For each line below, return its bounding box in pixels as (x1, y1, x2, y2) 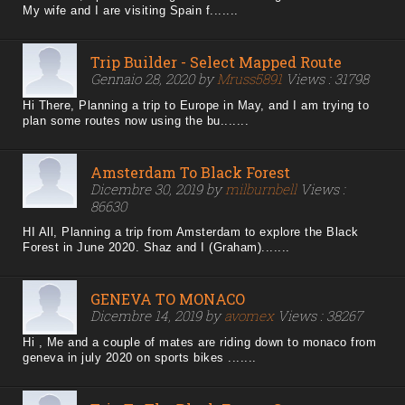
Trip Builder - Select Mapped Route (90, 52, 342, 72)
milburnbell (225, 180, 297, 199)
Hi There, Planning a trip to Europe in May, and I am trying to (23, 99, 369, 113)
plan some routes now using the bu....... (23, 114, 249, 128)
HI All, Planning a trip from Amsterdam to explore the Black (23, 225, 359, 240)
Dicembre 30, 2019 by (90, 180, 225, 199)
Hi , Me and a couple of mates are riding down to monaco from (23, 335, 376, 350)
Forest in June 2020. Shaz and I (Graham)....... (23, 240, 290, 255)
